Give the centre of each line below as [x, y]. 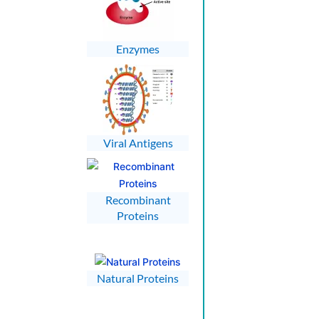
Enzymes [138, 48]
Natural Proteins [138, 278]
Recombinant [138, 199]
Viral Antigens [138, 142]
